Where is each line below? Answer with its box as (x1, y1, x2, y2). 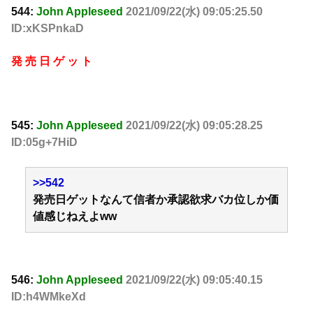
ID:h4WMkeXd (11, 291, 86, 303)
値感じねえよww (33, 210, 117, 222)
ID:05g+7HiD (11, 136, 78, 149)
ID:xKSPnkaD (11, 22, 84, 35)
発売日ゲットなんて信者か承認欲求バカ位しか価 (33, 193, 279, 205)
